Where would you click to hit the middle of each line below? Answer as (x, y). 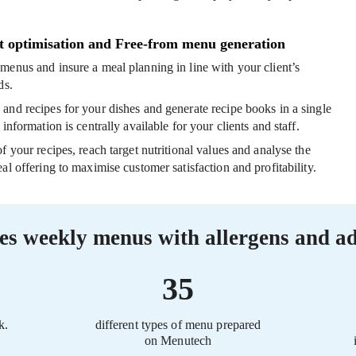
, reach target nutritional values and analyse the (192, 150)
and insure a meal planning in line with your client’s (166, 68)
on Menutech (178, 341)
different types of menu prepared (178, 325)
